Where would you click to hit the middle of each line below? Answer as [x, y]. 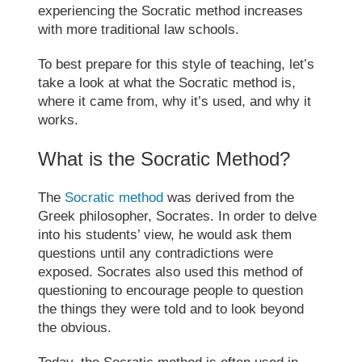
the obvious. [75, 327]
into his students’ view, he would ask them [165, 234]
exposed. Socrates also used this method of [171, 271]
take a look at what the [109, 82]
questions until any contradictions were [156, 253]
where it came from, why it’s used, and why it [175, 101]
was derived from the [229, 197]
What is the [90, 158]
